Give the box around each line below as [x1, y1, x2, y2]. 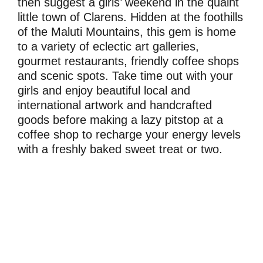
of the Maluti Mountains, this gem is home [18, 25, 236, 39]
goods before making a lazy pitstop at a [18, 113, 223, 127]
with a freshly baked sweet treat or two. [18, 143, 222, 156]
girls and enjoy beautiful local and [18, 84, 190, 97]
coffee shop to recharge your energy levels [18, 128, 241, 141]
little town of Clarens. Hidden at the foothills [18, 11, 243, 24]
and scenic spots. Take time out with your [18, 69, 233, 83]
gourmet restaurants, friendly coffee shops [18, 55, 239, 68]
